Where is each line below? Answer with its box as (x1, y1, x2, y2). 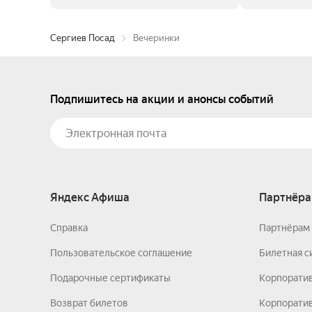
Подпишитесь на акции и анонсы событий (50, 93, 274, 106)
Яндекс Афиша (50, 191, 130, 204)
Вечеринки (133, 33, 180, 43)
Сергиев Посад (50, 33, 115, 43)
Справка (50, 222, 88, 233)
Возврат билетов (50, 297, 128, 309)
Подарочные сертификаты (50, 272, 171, 283)
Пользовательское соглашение (50, 247, 192, 258)
